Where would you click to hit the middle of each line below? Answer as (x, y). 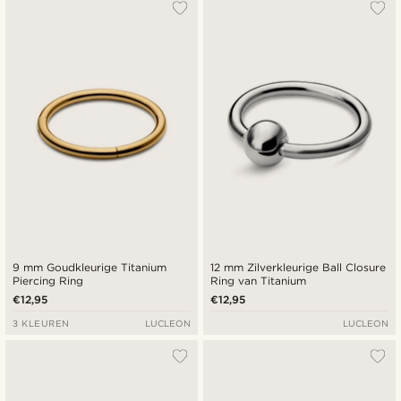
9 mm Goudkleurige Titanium (90, 267)
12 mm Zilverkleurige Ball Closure (299, 267)
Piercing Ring (48, 280)
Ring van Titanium (259, 280)
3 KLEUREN (41, 323)
